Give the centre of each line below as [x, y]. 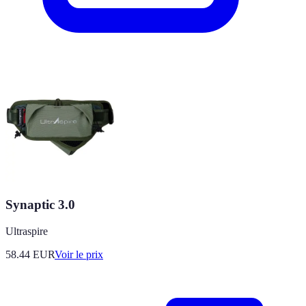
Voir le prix [79, 254]
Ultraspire [27, 231]
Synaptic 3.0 [40, 205]
